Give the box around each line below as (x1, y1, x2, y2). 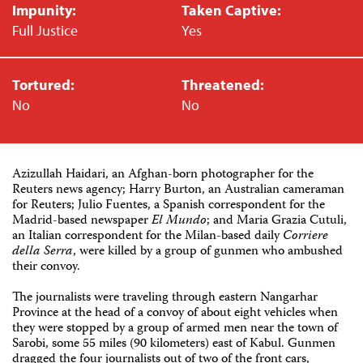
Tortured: (12, 75, 75, 95)
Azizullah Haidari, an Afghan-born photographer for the (12, 164, 314, 186)
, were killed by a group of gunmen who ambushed (73, 241, 343, 263)
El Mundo (152, 211, 207, 233)
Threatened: (181, 75, 264, 95)
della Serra (12, 241, 73, 263)
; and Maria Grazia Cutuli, (207, 211, 347, 233)
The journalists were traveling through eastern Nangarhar (12, 288, 318, 310)
